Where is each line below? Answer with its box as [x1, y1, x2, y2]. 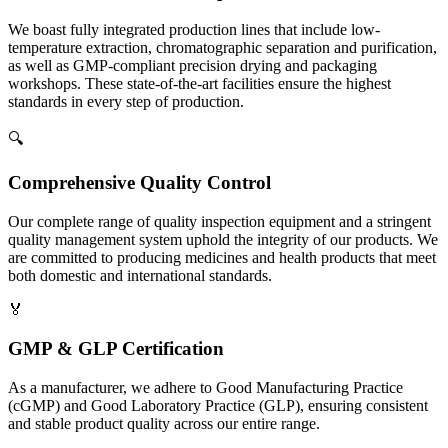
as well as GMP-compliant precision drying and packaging [8, 56, 377, 74]
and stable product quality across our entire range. [8, 414, 320, 432]
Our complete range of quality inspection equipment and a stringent [8, 213, 431, 231]
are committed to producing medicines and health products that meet [8, 249, 436, 267]
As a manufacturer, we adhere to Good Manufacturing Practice [8, 378, 403, 396]
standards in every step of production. [8, 92, 244, 110]
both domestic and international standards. [8, 267, 272, 285]
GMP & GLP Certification [8, 337, 224, 359]
